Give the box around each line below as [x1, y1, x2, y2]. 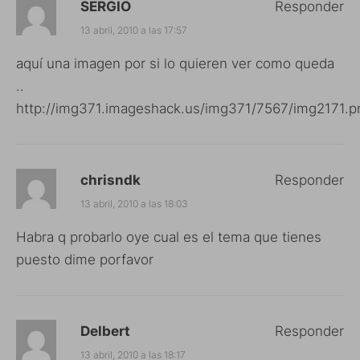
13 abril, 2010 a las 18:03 [80, 198, 188, 210]
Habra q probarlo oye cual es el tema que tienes [16, 229, 321, 245]
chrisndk [80, 172, 141, 188]
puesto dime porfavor [16, 252, 153, 268]
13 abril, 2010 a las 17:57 [80, 24, 187, 36]
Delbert [80, 323, 130, 339]
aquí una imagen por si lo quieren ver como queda [16, 55, 334, 72]
